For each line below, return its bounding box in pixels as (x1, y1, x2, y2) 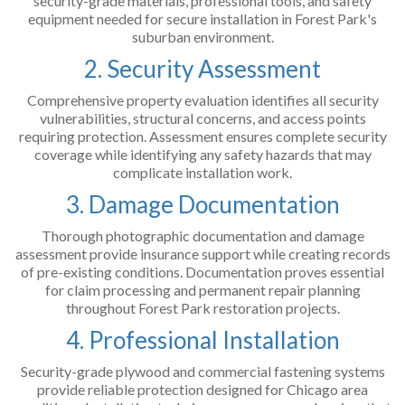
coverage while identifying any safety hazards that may (33, 146, 372, 163)
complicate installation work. (113, 164, 292, 181)
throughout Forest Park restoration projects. (65, 299, 340, 316)
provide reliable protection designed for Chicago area (37, 381, 368, 398)
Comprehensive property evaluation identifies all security (26, 91, 379, 108)
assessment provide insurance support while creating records (14, 245, 391, 262)
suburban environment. (131, 28, 274, 45)
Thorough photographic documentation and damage (41, 227, 364, 244)
